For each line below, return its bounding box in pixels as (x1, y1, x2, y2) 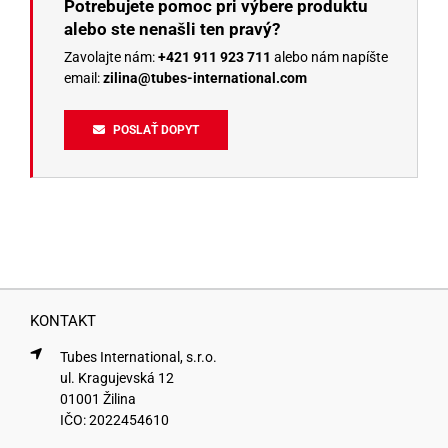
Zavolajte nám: (63, 49, 158, 66)
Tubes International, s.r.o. (59, 349, 217, 366)
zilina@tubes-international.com (102, 70, 307, 87)
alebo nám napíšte (273, 49, 388, 66)
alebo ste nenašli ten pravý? (63, 19, 280, 40)
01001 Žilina (59, 391, 136, 408)
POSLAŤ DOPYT (113, 123, 200, 138)
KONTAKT (29, 312, 96, 331)
